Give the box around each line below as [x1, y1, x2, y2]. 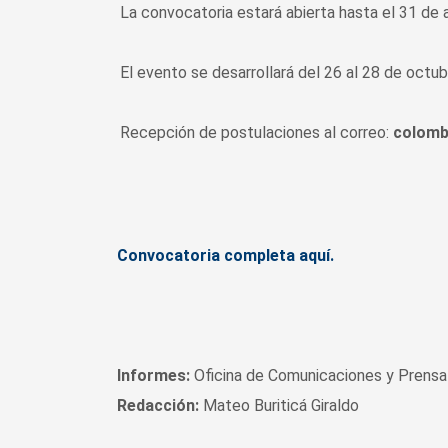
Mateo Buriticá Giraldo [199, 396, 359, 415]
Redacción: [117, 396, 199, 415]
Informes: [117, 366, 194, 385]
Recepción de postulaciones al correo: [120, 123, 393, 142]
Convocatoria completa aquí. [117, 246, 334, 265]
